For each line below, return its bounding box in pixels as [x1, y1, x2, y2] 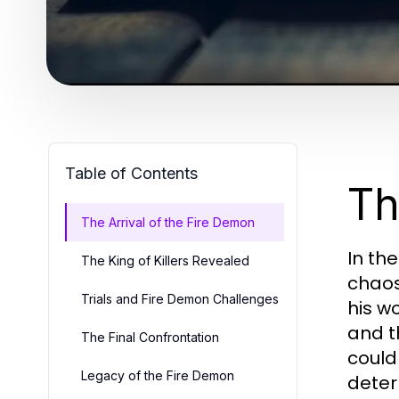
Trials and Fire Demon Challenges [81, 291, 279, 307]
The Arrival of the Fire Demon [81, 215, 255, 231]
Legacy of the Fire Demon [81, 368, 234, 384]
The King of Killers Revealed [81, 253, 249, 269]
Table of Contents [65, 164, 198, 183]
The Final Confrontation [81, 330, 219, 346]
